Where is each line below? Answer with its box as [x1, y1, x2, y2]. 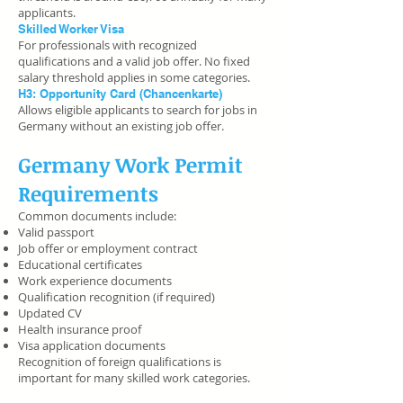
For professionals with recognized [18, 37, 197, 53]
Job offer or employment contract [18, 240, 198, 256]
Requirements [18, 179, 158, 208]
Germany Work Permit [18, 150, 243, 179]
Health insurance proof [18, 321, 141, 337]
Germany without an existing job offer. [18, 118, 227, 134]
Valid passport [18, 224, 94, 240]
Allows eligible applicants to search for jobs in [18, 102, 257, 118]
